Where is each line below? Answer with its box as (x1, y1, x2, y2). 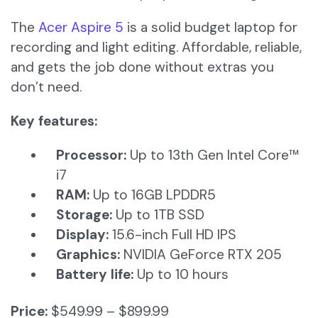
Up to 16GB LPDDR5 (93, 186, 216, 204)
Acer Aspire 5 (38, 18, 124, 37)
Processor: (56, 146, 130, 165)
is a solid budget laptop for (124, 18, 297, 37)
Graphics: (56, 246, 124, 264)
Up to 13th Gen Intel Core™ (130, 146, 300, 165)
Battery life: (56, 265, 133, 284)
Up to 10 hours (133, 265, 229, 284)
